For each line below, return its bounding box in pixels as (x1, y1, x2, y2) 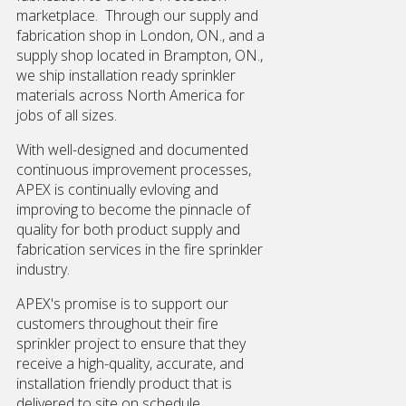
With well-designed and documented (16, 140, 248, 160)
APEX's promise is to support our (16, 294, 228, 314)
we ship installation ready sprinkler (16, 65, 236, 86)
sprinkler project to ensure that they (16, 333, 246, 354)
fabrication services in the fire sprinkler (16, 239, 263, 260)
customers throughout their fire (16, 314, 218, 334)
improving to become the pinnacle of (16, 199, 250, 220)
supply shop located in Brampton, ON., (16, 45, 263, 66)
